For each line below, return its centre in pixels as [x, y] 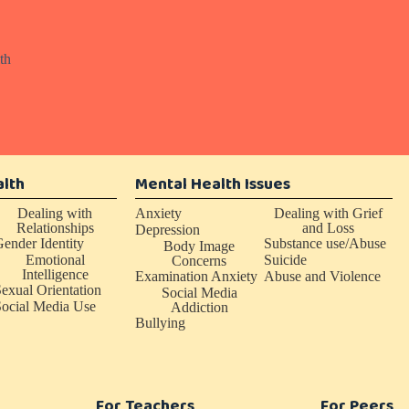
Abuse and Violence [322, 276]
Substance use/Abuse [325, 243]
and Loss [328, 228]
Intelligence [55, 274]
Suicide [285, 260]
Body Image [199, 246]
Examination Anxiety [196, 276]
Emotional [55, 260]
